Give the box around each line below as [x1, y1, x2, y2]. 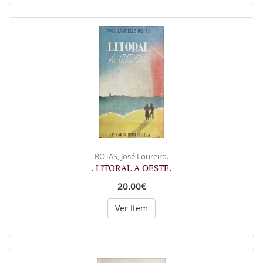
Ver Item [115, 203, 148, 214]
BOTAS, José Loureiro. [95, 151, 168, 161]
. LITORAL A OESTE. [92, 162, 171, 174]
